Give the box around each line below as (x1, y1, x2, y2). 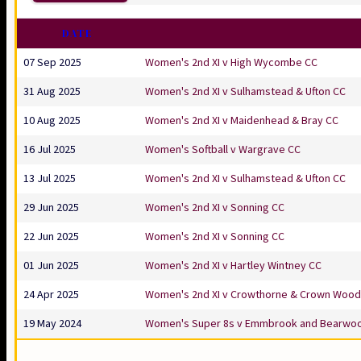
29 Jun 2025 (23, 199, 79, 216)
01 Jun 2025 (23, 257, 79, 274)
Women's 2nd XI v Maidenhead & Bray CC (145, 112, 338, 127)
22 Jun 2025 (23, 228, 79, 245)
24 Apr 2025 (23, 286, 79, 303)
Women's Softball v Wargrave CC (145, 141, 301, 156)
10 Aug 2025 (23, 112, 81, 129)
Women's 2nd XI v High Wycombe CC (145, 54, 317, 69)
